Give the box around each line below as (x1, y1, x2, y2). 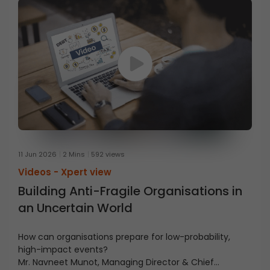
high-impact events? (18, 243, 108, 256)
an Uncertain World (18, 199, 133, 216)
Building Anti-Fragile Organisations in (18, 182, 242, 199)
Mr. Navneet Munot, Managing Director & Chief (18, 256, 214, 268)
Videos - (18, 165, 61, 178)
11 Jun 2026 (18, 149, 57, 159)
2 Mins (63, 149, 85, 159)
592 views (91, 149, 125, 159)
